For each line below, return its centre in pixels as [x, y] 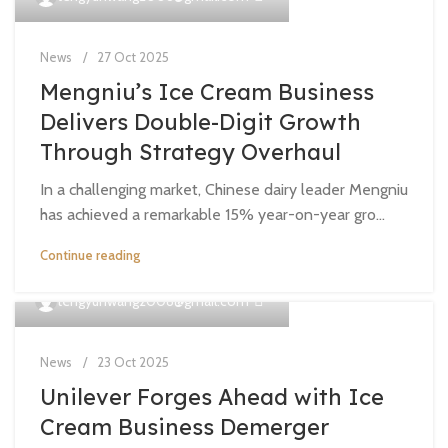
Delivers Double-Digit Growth [200, 122]
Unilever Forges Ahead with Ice [212, 397]
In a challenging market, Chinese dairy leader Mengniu [224, 189]
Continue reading [90, 255]
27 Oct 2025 [133, 57]
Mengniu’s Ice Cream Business [207, 92]
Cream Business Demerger [184, 427]
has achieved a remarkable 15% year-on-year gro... [212, 214]
